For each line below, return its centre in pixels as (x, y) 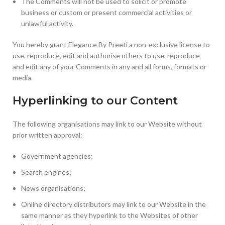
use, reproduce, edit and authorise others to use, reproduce (106, 55)
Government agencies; (57, 156)
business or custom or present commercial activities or (106, 12)
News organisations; (53, 188)
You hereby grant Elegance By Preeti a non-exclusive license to (111, 44)
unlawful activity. (47, 23)
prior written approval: (47, 135)
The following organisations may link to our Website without (107, 124)
